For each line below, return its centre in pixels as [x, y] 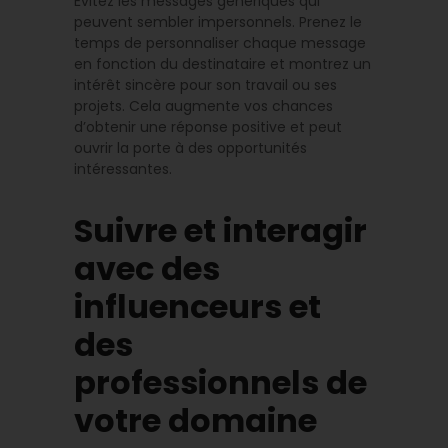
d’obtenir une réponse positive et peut [208, 126]
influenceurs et [197, 306]
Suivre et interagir [220, 230]
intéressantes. [123, 168]
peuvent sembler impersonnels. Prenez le [218, 21]
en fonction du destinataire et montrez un [222, 63]
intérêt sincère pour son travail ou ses [205, 84]
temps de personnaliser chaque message [220, 42]
